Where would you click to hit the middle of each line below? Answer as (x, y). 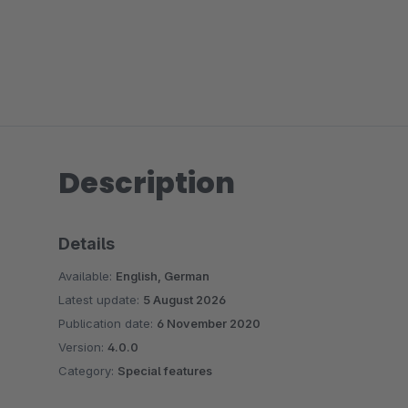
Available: (87, 276)
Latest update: (101, 300)
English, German (163, 276)
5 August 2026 (184, 300)
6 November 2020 (209, 323)
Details (87, 244)
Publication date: (107, 323)
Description (147, 183)
